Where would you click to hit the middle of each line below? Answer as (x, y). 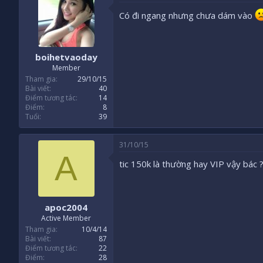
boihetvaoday (66, 57)
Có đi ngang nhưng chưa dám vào (187, 15)
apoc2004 (66, 207)
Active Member (66, 218)
